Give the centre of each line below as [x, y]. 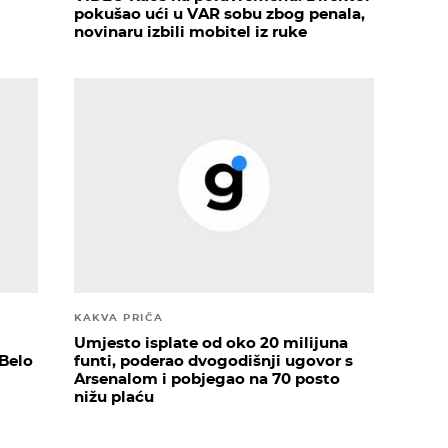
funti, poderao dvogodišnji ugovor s [213, 360]
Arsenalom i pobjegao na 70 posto [207, 378]
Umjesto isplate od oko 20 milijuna [211, 342]
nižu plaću [114, 396]
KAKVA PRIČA [119, 317]
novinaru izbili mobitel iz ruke [190, 32]
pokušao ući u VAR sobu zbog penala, [219, 14]
